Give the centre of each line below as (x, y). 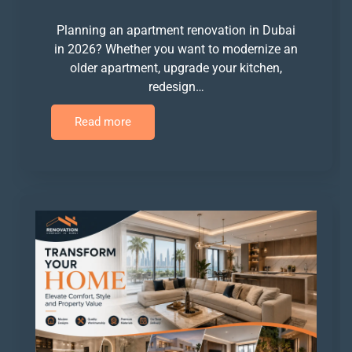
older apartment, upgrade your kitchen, (176, 68)
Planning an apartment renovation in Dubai (176, 30)
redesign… (176, 86)
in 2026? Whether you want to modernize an (176, 49)
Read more (103, 121)
